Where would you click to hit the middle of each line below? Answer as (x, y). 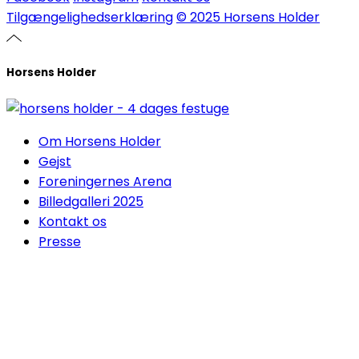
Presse (60, 242)
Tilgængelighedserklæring (90, 17)
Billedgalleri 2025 (91, 202)
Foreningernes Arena (105, 182)
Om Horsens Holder (100, 142)
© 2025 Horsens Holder (248, 17)
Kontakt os (73, 222)
